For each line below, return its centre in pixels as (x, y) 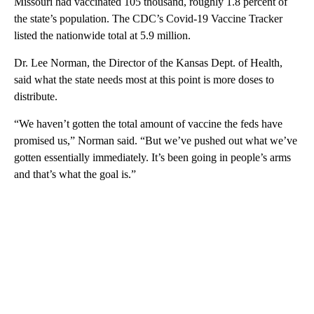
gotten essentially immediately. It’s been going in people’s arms (152, 157)
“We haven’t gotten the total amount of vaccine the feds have (148, 123)
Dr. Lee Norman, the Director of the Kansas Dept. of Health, (148, 62)
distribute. (36, 96)
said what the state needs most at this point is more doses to (144, 79)
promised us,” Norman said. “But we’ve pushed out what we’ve (156, 140)
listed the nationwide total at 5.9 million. (102, 35)
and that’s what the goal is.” (75, 174)
